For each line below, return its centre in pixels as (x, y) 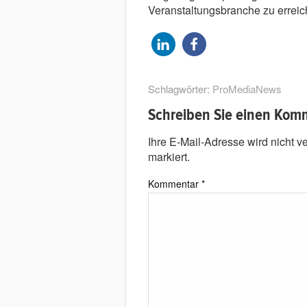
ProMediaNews (247, 89)
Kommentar (174, 184)
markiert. (169, 157)
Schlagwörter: (180, 89)
